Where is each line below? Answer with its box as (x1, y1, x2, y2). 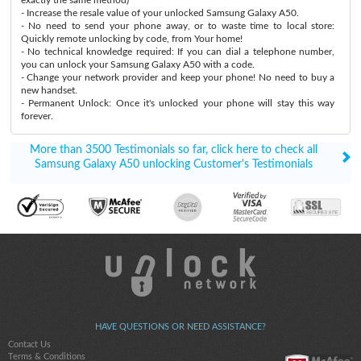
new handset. (20, 85, 77, 95)
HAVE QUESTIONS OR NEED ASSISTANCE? (95, 322, 266, 332)
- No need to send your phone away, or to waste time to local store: (20, 20, 335, 31)
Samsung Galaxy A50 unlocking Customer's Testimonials (35, 158, 313, 170)
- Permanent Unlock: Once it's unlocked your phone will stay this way (20, 98, 335, 108)
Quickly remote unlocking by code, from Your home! (20, 33, 243, 44)
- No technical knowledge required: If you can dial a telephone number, (20, 46, 335, 56)
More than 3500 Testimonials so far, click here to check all (30, 143, 317, 156)
